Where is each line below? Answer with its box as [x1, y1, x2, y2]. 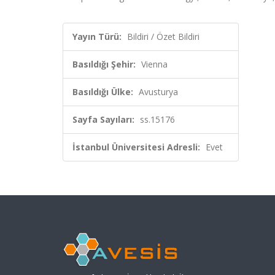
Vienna [141, 58, 168, 70]
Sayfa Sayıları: [72, 114, 134, 125]
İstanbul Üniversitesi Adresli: [72, 141, 200, 153]
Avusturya [139, 86, 178, 98]
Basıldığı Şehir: [72, 58, 136, 70]
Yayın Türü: [72, 31, 122, 42]
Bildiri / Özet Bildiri [127, 31, 199, 42]
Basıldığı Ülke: [72, 86, 133, 98]
